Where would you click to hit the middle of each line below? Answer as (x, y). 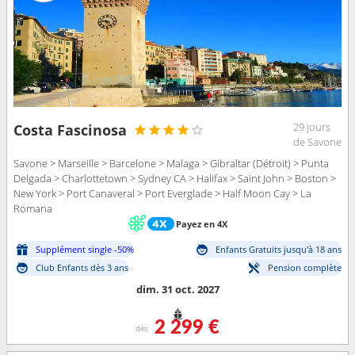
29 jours (312, 126)
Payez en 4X (201, 223)
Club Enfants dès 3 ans (82, 268)
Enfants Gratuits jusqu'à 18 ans (279, 250)
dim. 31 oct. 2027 (177, 290)
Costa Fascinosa (70, 130)
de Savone (317, 141)
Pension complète (305, 268)
